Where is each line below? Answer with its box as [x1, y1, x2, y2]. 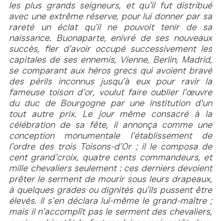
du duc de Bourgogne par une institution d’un [9, 97, 212, 109]
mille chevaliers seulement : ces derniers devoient [9, 162, 212, 174]
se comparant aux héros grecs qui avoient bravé [9, 65, 212, 76]
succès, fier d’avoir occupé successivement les [9, 43, 212, 54]
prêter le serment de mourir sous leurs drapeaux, [9, 173, 212, 184]
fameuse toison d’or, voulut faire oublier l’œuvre [9, 86, 212, 98]
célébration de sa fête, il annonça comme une [9, 119, 212, 130]
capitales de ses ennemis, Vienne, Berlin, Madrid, [9, 54, 212, 65]
